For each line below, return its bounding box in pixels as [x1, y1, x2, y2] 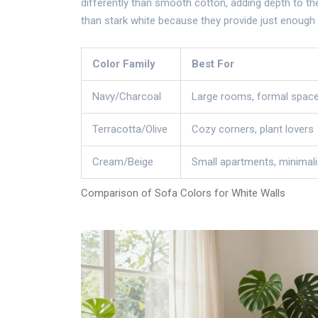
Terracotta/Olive [92, 123, 168, 136]
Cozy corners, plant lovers [192, 123, 314, 136]
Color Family [92, 57, 155, 70]
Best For [192, 57, 234, 70]
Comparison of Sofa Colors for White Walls [81, 187, 285, 199]
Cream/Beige [92, 155, 153, 168]
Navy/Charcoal [92, 90, 161, 103]
